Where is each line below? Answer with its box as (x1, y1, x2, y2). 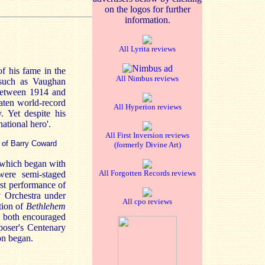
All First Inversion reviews (105, 131, 189, 140)
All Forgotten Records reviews (99, 169, 196, 177)
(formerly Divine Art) (114, 140, 181, 149)
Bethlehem (26, 201, 66, 212)
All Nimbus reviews (116, 74, 179, 83)
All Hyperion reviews (113, 102, 182, 111)
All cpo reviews (122, 197, 172, 206)
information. (124, 15, 170, 25)
